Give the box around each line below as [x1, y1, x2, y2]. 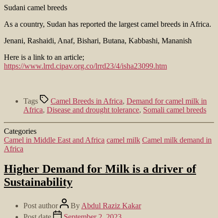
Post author [23, 201, 60, 210]
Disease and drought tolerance [47, 105, 139, 114]
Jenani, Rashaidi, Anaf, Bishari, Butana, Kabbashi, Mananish [4, 36, 192, 45]
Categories [4, 127, 36, 135]
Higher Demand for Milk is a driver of [4, 163, 196, 176]
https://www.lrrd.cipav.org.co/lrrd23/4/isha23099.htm [4, 61, 167, 70]
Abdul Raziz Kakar [81, 201, 141, 210]
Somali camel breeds [143, 105, 206, 114]
